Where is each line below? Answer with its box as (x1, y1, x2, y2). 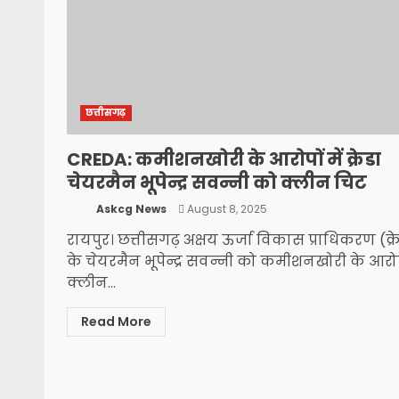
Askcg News (94, 200, 167, 216)
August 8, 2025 (184, 200, 267, 216)
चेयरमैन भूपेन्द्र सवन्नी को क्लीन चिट (67, 170, 367, 195)
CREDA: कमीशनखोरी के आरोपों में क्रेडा (67, 147, 381, 172)
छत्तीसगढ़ (85, 106, 126, 119)
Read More (81, 313, 151, 330)
